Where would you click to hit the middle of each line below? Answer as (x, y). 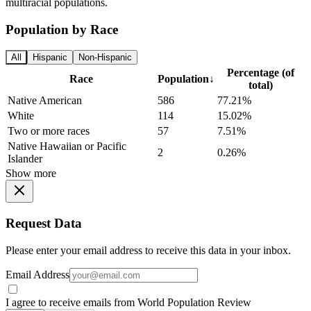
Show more (31, 174)
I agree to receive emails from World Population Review (128, 302)
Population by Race (62, 29)
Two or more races (49, 131)
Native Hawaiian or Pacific (67, 146)
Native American (45, 101)
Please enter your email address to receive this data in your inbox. (148, 250)
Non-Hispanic (105, 58)
